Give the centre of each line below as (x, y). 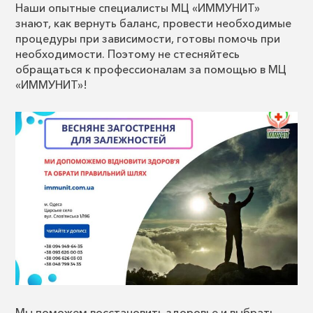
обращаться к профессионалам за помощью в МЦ (151, 69)
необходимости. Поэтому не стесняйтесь (128, 53)
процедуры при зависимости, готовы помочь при (148, 38)
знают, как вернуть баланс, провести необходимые (153, 23)
